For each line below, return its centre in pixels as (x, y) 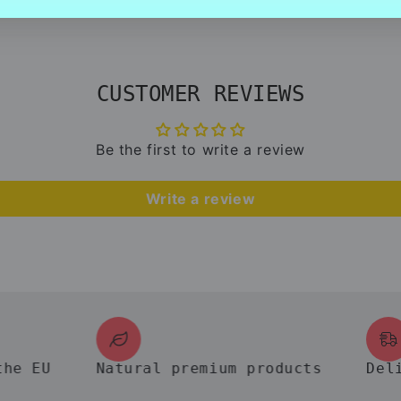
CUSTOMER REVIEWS (200, 94)
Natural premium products (169, 368)
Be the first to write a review (200, 149)
